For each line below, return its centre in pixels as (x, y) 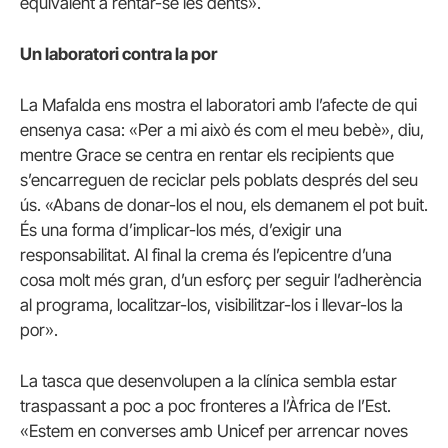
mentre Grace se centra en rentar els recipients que (207, 155)
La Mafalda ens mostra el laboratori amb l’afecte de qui (218, 105)
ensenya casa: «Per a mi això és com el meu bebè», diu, (222, 130)
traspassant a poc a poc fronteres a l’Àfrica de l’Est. (205, 406)
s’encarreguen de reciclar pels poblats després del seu (219, 180)
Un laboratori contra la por (118, 54)
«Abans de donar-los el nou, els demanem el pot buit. (236, 205)
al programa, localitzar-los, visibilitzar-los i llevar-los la (211, 305)
